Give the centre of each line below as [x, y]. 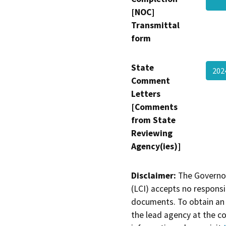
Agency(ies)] [156, 147]
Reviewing [152, 133]
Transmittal [155, 25]
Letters [146, 94]
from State [153, 120]
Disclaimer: [154, 176]
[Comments [154, 107]
